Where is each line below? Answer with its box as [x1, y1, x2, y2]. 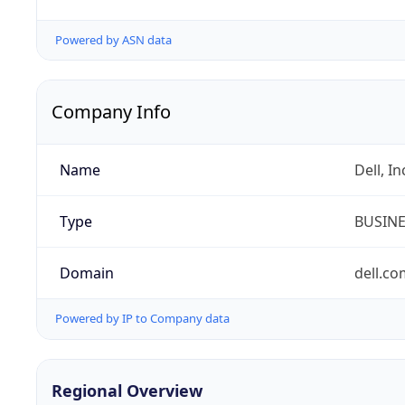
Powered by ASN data [55, 32, 172, 49]
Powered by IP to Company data [55, 310, 230, 327]
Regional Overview [52, 379, 202, 401]
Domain [59, 263, 114, 284]
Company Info [52, 99, 171, 125]
